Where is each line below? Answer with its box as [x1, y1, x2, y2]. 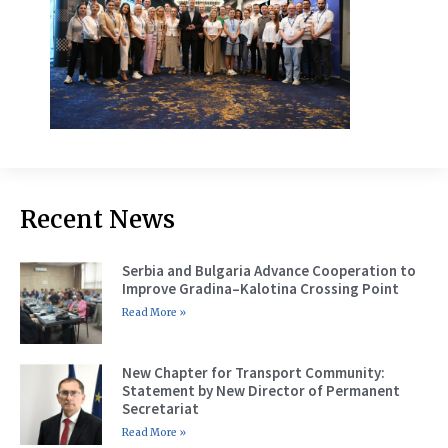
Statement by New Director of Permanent [121, 380, 400, 400]
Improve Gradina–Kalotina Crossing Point [121, 279, 399, 299]
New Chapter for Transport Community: [121, 362, 385, 382]
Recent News [20, 204, 175, 236]
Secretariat [121, 398, 199, 418]
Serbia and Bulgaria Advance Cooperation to [121, 261, 416, 281]
